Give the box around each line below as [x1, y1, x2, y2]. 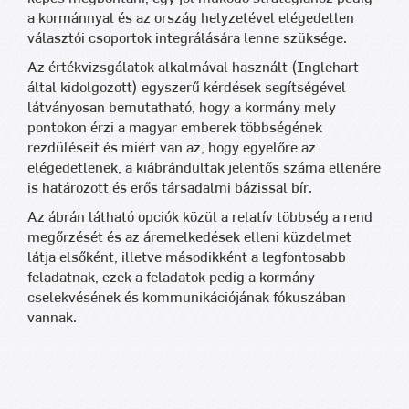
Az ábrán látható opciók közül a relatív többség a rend [27, 210, 372, 225]
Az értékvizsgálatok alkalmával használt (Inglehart [27, 60, 359, 75]
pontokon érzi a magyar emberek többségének [27, 121, 322, 135]
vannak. [27, 310, 77, 325]
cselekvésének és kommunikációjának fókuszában [27, 290, 346, 305]
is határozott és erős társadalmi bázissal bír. [27, 181, 312, 195]
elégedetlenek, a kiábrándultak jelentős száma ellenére [27, 161, 381, 175]
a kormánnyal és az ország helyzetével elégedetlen [27, 11, 354, 26]
